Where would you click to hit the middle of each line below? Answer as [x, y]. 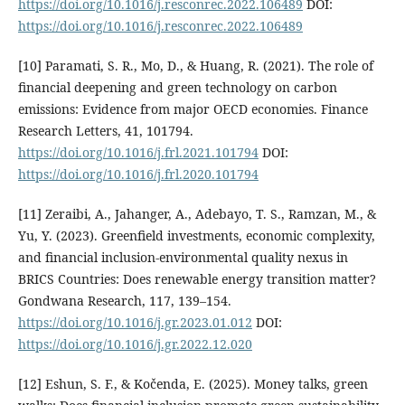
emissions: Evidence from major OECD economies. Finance [193, 109]
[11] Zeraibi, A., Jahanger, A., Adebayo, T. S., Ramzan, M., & [197, 214]
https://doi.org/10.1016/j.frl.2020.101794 [138, 174]
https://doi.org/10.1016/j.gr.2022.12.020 [135, 344]
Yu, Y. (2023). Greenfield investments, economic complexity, [196, 236]
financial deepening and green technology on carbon [177, 88]
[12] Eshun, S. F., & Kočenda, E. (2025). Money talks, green [193, 384]
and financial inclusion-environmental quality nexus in [183, 258]
